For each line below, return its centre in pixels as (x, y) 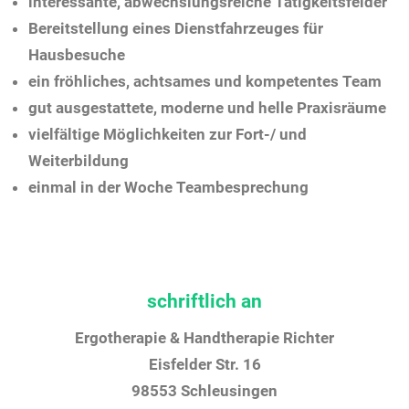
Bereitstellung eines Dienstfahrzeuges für (176, 29)
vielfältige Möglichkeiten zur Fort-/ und (168, 135)
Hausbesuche (77, 55)
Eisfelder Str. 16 (204, 364)
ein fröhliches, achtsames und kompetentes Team (205, 82)
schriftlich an (204, 301)
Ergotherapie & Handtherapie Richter (204, 337)
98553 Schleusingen (204, 390)
